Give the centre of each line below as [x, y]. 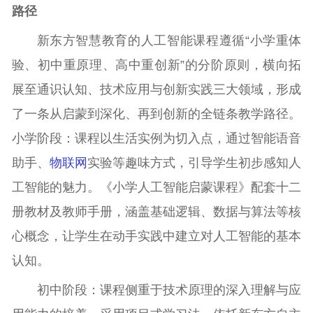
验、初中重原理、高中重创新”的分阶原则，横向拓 [156, 65]
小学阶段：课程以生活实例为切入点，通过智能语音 [156, 139]
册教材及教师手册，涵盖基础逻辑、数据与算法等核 [156, 212]
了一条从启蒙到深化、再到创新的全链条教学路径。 [156, 114]
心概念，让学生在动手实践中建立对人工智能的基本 [156, 236]
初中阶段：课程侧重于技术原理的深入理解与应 [169, 290]
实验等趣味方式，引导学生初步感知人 [194, 163]
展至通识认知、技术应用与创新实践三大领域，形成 [156, 90]
